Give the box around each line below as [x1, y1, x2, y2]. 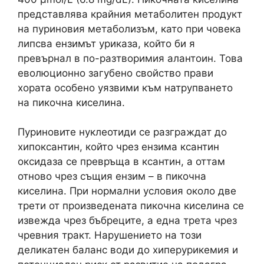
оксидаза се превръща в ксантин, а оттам [18, 156, 225, 167]
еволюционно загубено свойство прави [18, 67, 213, 79]
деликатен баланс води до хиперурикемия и [18, 244, 238, 256]
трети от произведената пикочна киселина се [18, 200, 244, 212]
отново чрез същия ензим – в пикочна [18, 170, 206, 182]
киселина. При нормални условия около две [18, 185, 236, 197]
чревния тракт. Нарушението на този [18, 229, 202, 241]
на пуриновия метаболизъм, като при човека [18, 22, 241, 35]
